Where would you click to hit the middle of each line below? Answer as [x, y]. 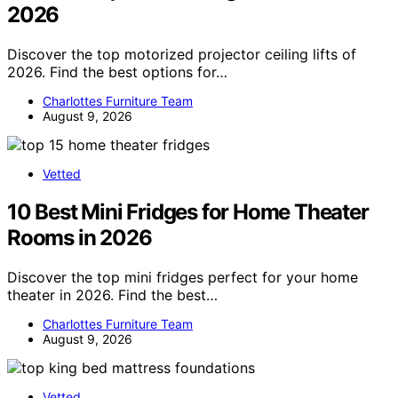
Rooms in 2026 [80, 237]
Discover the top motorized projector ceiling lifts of [182, 54]
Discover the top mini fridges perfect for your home [183, 277]
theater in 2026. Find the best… [112, 295]
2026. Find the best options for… [117, 72]
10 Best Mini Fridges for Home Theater [188, 211]
